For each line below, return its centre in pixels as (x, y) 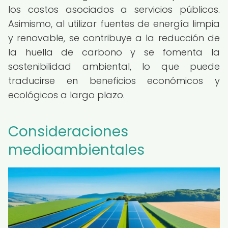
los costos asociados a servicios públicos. (114, 9)
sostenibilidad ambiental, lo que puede (114, 66)
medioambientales (76, 150)
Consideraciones (68, 132)
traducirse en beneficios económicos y (114, 81)
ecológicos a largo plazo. (66, 95)
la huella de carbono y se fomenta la (114, 52)
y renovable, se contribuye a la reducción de (114, 38)
